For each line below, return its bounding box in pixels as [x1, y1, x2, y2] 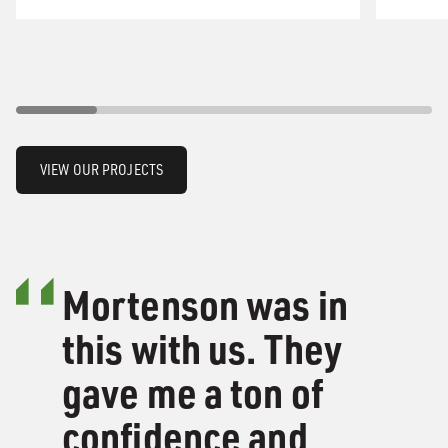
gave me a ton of [62, 366, 323, 419]
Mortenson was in [62, 278, 348, 331]
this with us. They [62, 322, 343, 375]
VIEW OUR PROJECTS [40, 160, 164, 180]
